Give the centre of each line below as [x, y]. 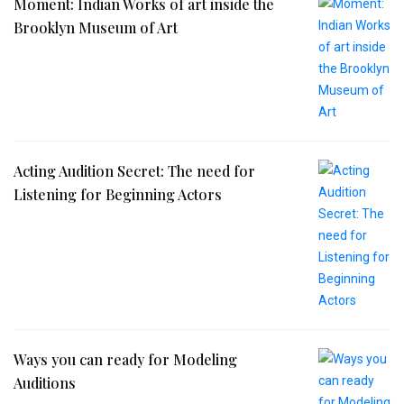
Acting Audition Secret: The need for [134, 170]
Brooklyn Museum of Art [96, 27]
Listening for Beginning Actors [118, 194]
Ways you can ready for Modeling [125, 359]
